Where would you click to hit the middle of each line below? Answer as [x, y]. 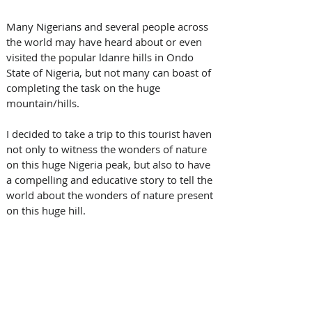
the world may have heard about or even [106, 41]
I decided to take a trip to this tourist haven [110, 133]
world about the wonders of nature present [111, 195]
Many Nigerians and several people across [109, 26]
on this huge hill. [46, 210]
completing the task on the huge [85, 87]
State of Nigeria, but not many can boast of [110, 72]
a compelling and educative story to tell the [111, 179]
